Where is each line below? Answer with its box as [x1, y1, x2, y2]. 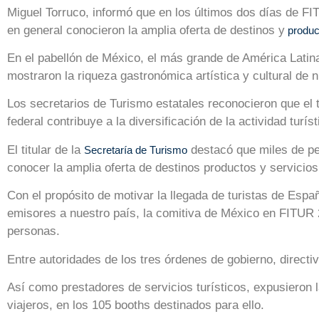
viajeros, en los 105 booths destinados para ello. [7, 298, 264, 312]
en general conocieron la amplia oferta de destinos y [7, 23, 285, 37]
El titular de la [7, 142, 84, 157]
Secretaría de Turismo [84, 143, 187, 156]
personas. [7, 224, 60, 239]
